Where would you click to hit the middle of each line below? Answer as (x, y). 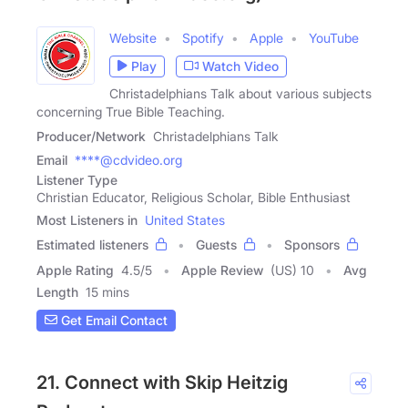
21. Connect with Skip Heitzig (162, 382)
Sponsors (312, 244)
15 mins (107, 291)
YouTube (334, 37)
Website (133, 37)
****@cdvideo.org (128, 159)
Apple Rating (75, 270)
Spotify (203, 37)
